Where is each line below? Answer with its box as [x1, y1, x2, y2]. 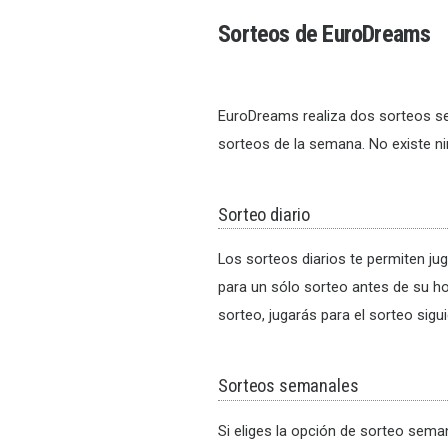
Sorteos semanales [218, 375, 359, 397]
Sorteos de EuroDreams [218, 19, 431, 48]
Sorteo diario [218, 203, 311, 225]
